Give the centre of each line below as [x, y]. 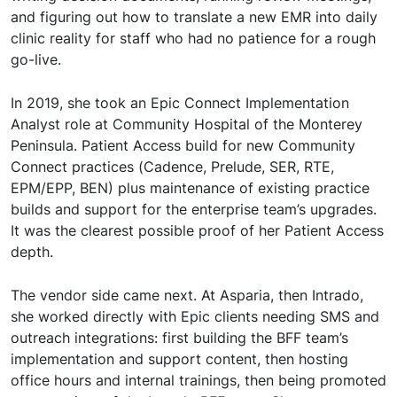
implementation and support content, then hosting [179, 358]
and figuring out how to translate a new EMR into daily [194, 16]
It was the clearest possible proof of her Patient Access [197, 230]
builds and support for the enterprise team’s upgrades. [194, 209]
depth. [32, 251]
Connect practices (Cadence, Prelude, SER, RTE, [172, 166]
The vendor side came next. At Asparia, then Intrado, [187, 295]
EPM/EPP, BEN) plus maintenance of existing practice [190, 187]
